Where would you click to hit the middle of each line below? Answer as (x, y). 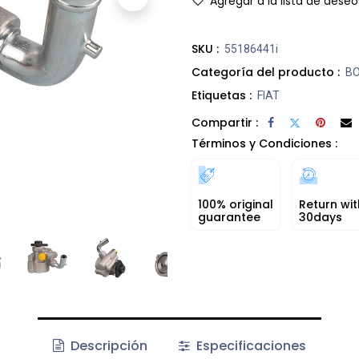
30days (321, 217)
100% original (236, 204)
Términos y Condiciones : (264, 143)
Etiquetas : (222, 95)
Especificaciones (249, 346)
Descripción (108, 346)
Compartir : (225, 122)
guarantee (229, 217)
